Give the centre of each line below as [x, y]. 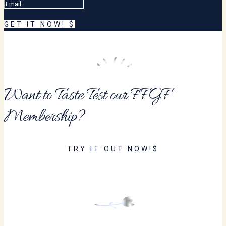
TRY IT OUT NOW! [110, 149]
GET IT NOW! [35, 24]
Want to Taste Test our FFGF [87, 96]
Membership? [45, 117]
